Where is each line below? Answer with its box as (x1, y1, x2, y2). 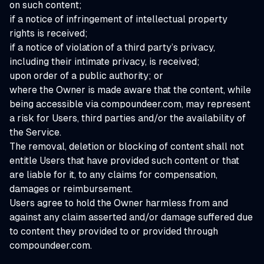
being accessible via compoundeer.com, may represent (9, 98, 250, 110)
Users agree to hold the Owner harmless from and (9, 197, 228, 209)
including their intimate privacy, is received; (9, 56, 200, 67)
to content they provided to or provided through (9, 226, 218, 237)
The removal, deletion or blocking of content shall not (9, 141, 244, 152)
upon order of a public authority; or (9, 70, 163, 81)
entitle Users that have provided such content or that (9, 155, 239, 166)
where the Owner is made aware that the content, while (9, 84, 251, 95)
